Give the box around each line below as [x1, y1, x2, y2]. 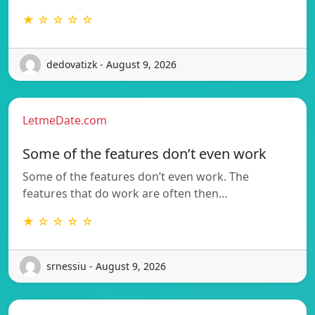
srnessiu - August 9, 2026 [46, 259, 166, 274]
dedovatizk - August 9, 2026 [46, 58, 176, 72]
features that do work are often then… [22, 185, 228, 201]
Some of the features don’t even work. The [22, 168, 249, 184]
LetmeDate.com [22, 112, 107, 128]
